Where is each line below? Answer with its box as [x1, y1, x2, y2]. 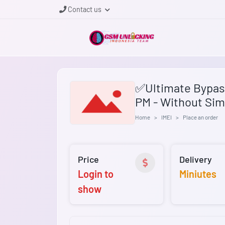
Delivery [179, 154, 212, 165]
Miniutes [179, 168, 217, 180]
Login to [78, 168, 114, 180]
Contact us [66, 5, 103, 14]
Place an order [183, 113, 218, 121]
